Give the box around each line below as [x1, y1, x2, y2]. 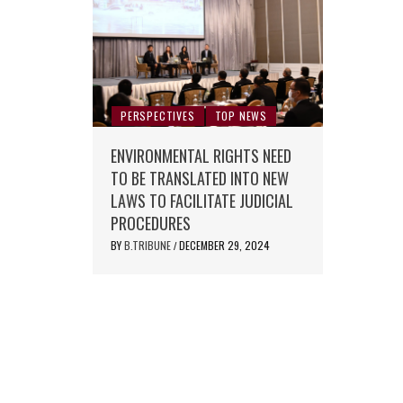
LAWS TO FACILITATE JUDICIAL [111, 189, 293, 213]
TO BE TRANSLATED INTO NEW [111, 166, 289, 191]
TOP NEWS [214, 108, 268, 124]
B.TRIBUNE [124, 237, 174, 254]
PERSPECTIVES [121, 108, 195, 124]
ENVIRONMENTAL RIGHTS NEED [111, 144, 291, 168]
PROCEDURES [111, 211, 191, 236]
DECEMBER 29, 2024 [179, 237, 270, 254]
